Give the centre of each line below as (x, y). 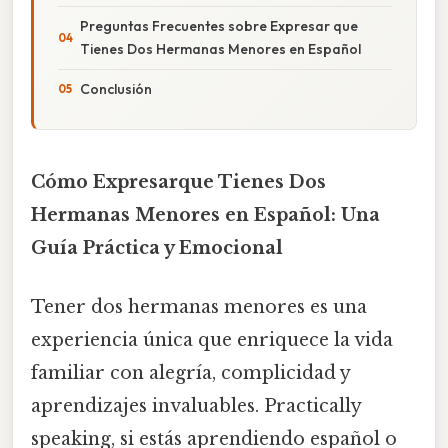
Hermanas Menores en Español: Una (205, 214)
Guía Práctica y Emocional (157, 247)
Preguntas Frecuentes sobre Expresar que (219, 25)
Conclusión (116, 88)
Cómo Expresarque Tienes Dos (178, 181)
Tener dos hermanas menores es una (199, 307)
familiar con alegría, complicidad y (190, 373)
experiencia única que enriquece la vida (212, 340)
